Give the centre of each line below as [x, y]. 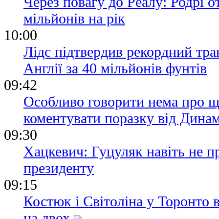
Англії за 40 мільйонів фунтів [115, 68]
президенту [59, 168]
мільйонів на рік [74, 19]
